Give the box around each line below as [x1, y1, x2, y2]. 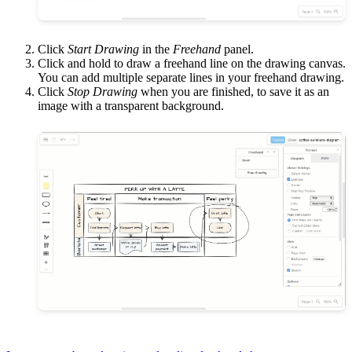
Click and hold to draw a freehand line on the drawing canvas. [38, 56, 346, 70]
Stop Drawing [68, 84, 137, 98]
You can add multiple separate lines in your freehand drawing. [38, 70, 344, 84]
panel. [221, 42, 254, 56]
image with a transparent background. [38, 98, 224, 112]
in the [139, 42, 173, 56]
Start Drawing [68, 42, 139, 56]
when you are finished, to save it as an [137, 84, 329, 98]
